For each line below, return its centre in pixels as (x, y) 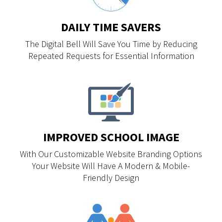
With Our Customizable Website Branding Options (111, 154)
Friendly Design (111, 178)
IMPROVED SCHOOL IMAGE (111, 137)
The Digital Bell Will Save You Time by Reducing (111, 44)
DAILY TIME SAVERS (111, 27)
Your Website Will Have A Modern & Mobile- (111, 166)
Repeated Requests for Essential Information (111, 56)
